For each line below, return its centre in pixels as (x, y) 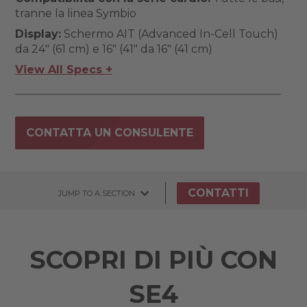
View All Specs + (63, 70)
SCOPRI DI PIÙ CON (153, 260)
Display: (38, 34)
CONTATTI (218, 193)
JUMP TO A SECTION (97, 193)
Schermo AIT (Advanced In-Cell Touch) (169, 34)
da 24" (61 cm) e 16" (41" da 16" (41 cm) (113, 49)
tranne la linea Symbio (75, 13)
